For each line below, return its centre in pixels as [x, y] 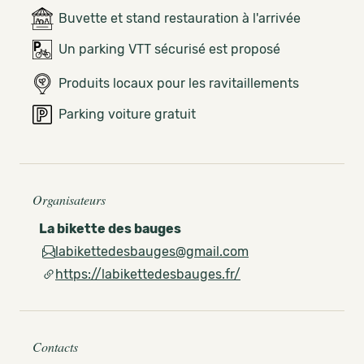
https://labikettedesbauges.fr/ [148, 274]
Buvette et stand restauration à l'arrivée [180, 18]
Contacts [55, 347]
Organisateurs [69, 199]
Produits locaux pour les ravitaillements [179, 83]
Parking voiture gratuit [127, 114]
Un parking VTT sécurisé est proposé [169, 49]
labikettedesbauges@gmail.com [152, 251]
